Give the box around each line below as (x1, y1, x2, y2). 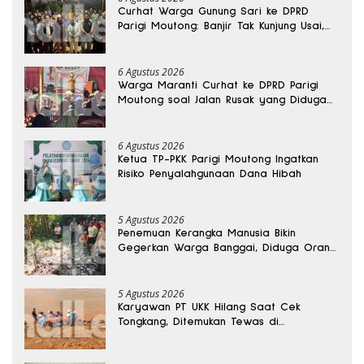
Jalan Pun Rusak (118, 34, 199, 46)
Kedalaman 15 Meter (118, 330, 228, 342)
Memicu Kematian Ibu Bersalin (118, 108, 275, 120)
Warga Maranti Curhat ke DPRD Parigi (118, 79, 318, 91)
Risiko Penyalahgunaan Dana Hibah (118, 167, 301, 180)
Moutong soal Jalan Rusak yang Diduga (118, 93, 327, 106)
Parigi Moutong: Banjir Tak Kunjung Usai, (118, 19, 324, 32)
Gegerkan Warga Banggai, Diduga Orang (118, 241, 336, 253)
